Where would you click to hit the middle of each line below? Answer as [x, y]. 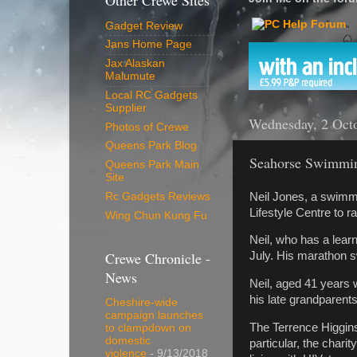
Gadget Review [144, 25]
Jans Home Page [149, 45]
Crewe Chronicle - [158, 258]
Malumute [130, 76]
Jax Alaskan [135, 64]
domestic [128, 341]
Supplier [126, 108]
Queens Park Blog [151, 146]
